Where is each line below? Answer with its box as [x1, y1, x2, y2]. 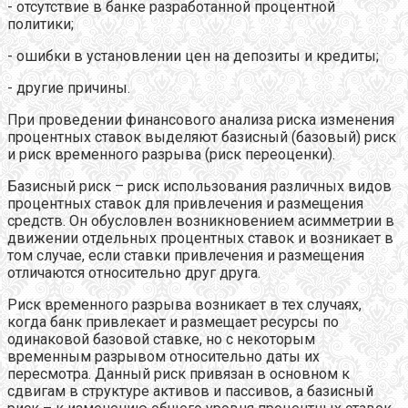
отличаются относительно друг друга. [7, 263, 260, 281]
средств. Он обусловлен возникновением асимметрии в [7, 211, 394, 229]
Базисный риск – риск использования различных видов [7, 177, 392, 195]
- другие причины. [7, 78, 130, 97]
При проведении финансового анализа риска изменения [7, 110, 394, 128]
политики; [7, 15, 74, 33]
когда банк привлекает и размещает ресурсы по [7, 312, 339, 331]
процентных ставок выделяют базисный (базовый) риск [7, 127, 396, 146]
